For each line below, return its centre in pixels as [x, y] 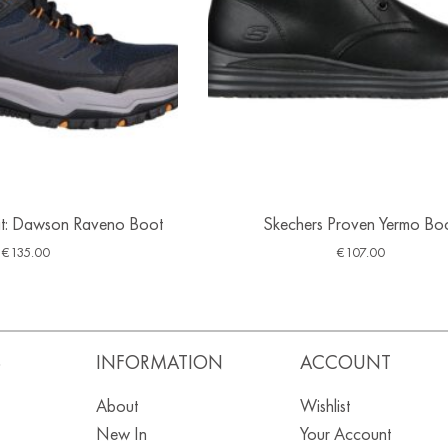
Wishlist [324, 406]
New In [121, 434]
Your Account [345, 434]
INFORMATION [159, 362]
